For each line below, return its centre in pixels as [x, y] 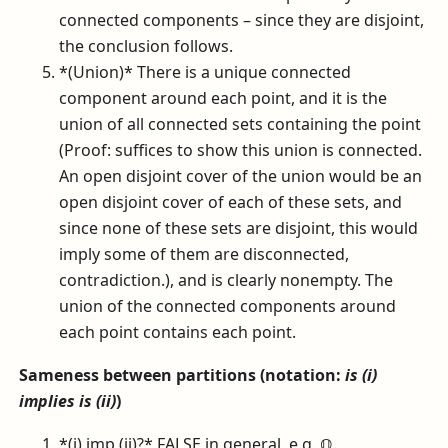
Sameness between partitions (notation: [182, 375]
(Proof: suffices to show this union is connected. [241, 150]
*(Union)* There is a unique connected [205, 72]
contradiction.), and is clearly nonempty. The [226, 280]
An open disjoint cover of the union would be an [241, 176]
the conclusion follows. [146, 46]
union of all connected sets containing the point [240, 124]
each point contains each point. [178, 332]
